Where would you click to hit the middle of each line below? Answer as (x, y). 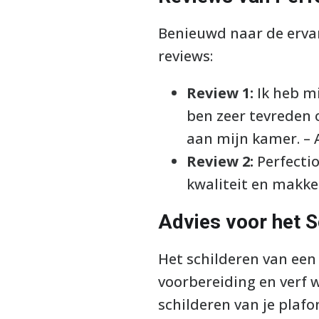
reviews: (185, 56)
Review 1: (220, 93)
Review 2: (220, 161)
